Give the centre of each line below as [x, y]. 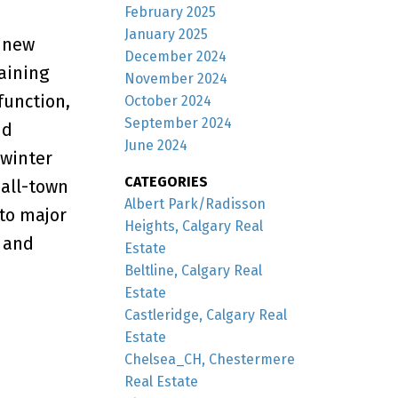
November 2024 [176, 78]
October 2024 [168, 100]
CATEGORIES [167, 181]
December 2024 [176, 56]
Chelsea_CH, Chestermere [210, 359]
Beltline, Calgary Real [194, 270]
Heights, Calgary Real [194, 226]
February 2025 [171, 12]
